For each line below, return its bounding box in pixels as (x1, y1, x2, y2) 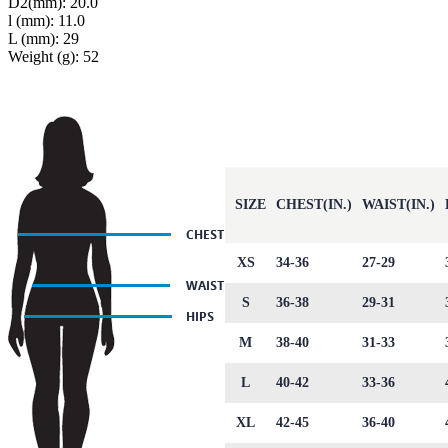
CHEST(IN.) (276, 197, 352, 213)
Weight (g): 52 (8, 48, 99, 66)
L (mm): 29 (8, 30, 79, 48)
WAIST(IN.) (362, 197, 435, 213)
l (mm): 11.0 (8, 12, 85, 30)
